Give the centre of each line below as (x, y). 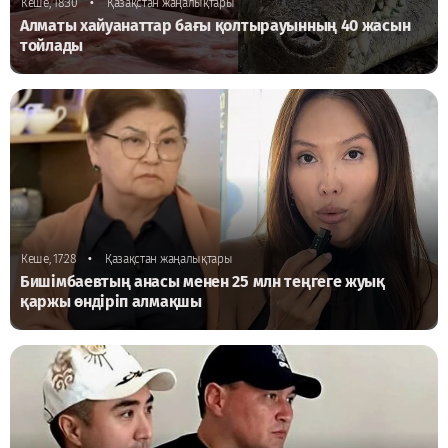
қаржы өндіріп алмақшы (111, 302)
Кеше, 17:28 (48, 259)
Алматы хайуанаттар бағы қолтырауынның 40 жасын (215, 26)
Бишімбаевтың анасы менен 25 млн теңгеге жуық (202, 282)
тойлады (51, 46)
